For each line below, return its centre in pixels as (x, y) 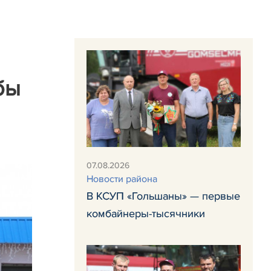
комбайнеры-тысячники (146, 213)
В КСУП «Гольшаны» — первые (163, 196)
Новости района (122, 179)
